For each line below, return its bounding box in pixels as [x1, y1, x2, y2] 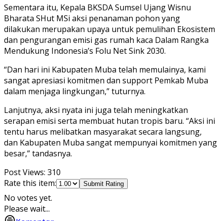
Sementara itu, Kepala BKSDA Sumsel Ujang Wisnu [4, 2, 191, 13]
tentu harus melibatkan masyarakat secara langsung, [4, 126, 202, 138]
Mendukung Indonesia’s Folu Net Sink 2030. [4, 45, 166, 57]
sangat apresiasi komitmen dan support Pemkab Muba [4, 75, 208, 86]
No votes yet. [4, 192, 52, 204]
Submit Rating [83, 180, 124, 188]
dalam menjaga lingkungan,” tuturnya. [4, 86, 146, 97]
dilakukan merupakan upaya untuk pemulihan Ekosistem [4, 24, 215, 35]
